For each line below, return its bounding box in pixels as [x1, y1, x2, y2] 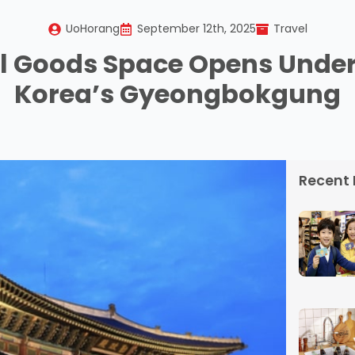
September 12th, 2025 [136, 21, 256, 36]
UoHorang [65, 21, 120, 36]
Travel [273, 21, 307, 36]
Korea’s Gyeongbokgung [14, 76, 341, 112]
